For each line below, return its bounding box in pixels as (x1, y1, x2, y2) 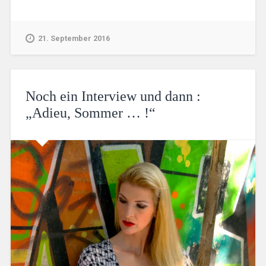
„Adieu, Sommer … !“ (25, 104, 156, 121)
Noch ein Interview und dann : (25, 88, 201, 104)
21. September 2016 (37, 33, 110, 43)
